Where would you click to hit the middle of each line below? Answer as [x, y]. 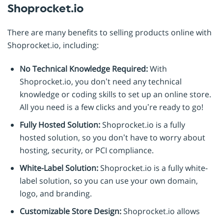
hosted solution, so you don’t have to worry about [112, 138]
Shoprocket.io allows [161, 211]
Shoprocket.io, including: [53, 45]
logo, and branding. [56, 194]
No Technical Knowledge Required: [84, 69]
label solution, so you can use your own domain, [109, 181]
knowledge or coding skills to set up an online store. [115, 95]
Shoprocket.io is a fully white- [153, 168]
